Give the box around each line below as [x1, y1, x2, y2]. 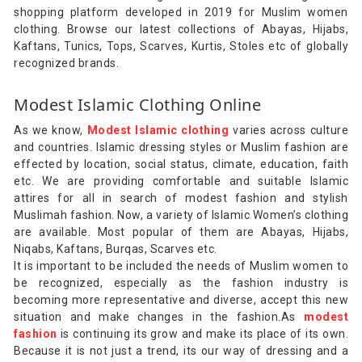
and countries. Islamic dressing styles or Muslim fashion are [14, 140, 348, 154]
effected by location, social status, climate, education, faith [14, 157, 348, 170]
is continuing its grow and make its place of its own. [57, 326, 348, 340]
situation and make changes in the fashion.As [14, 309, 304, 323]
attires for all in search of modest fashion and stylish [14, 191, 348, 204]
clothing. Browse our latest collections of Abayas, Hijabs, [14, 22, 348, 36]
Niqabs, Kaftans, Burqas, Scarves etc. [14, 242, 217, 255]
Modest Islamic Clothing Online [14, 93, 261, 116]
